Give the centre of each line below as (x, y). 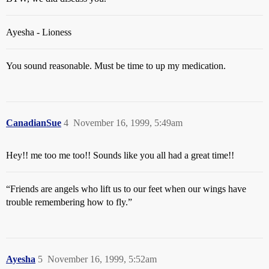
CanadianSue (34, 123)
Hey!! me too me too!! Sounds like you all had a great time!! (120, 155)
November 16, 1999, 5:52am (102, 259)
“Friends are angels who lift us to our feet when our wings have (126, 189)
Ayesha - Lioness (39, 32)
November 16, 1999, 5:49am (128, 123)
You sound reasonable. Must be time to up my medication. (116, 66)
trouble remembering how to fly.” (69, 202)
